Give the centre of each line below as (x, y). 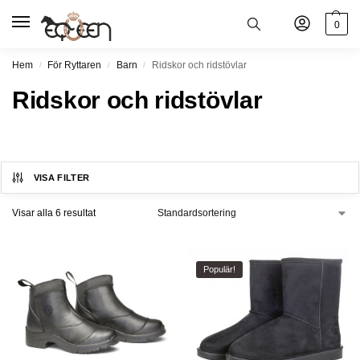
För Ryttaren (75, 65)
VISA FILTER (61, 178)
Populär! (219, 269)
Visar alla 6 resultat (54, 213)
